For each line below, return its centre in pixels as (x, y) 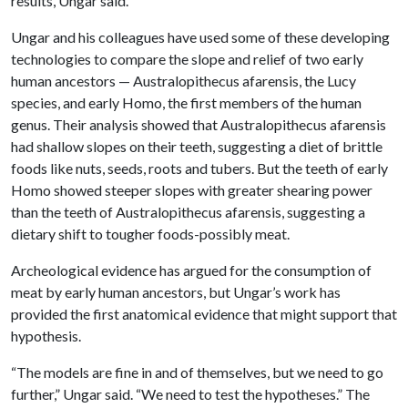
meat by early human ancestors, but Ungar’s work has (176, 292)
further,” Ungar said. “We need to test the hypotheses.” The (190, 394)
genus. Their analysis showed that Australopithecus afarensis (199, 124)
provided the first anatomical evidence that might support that (204, 314)
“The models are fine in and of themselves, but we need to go (197, 372)
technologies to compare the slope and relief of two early (187, 59)
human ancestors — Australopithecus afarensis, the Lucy (184, 81)
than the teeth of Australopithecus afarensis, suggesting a (188, 212)
